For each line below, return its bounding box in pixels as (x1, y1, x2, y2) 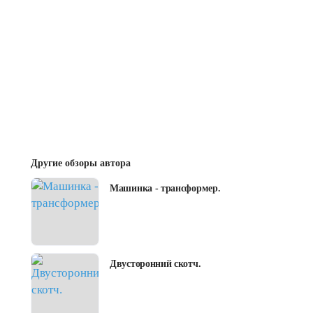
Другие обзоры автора (31, 158, 131, 169)
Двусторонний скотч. (110, 259, 201, 270)
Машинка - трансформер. (110, 183, 221, 194)
